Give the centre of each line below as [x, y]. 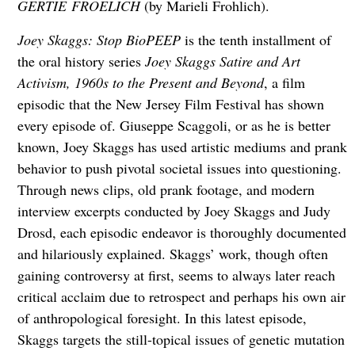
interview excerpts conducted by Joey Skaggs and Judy [174, 211]
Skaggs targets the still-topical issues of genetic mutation [181, 340]
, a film [284, 83]
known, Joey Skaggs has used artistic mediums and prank [182, 147]
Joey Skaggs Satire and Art [222, 61]
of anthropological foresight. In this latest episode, [162, 318]
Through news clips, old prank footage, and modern [166, 190]
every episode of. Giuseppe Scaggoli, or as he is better [174, 126]
